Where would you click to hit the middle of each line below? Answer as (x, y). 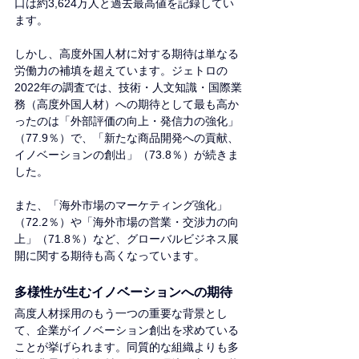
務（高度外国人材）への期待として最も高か (127, 105)
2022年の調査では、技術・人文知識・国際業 (128, 88)
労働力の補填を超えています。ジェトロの (121, 71)
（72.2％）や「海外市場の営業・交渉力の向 (127, 222)
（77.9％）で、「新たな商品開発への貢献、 (127, 138)
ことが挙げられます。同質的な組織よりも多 (127, 347)
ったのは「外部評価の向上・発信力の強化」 (127, 121)
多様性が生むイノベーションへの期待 (123, 292)
